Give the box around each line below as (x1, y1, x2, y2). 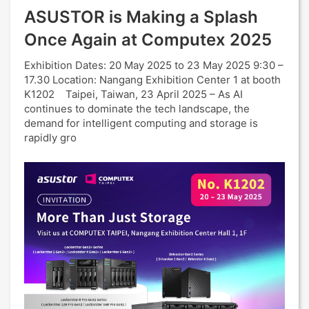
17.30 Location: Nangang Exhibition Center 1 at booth (24, 73, 281, 86)
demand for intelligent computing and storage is (24, 117, 258, 130)
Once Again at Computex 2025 (24, 30, 272, 50)
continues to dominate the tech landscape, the (24, 102, 250, 115)
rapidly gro (24, 131, 77, 144)
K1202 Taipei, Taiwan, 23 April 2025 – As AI (24, 88, 243, 101)
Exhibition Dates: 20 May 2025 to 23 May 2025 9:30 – (24, 59, 283, 72)
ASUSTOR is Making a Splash (24, 7, 258, 27)
